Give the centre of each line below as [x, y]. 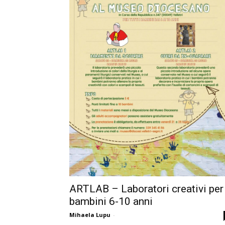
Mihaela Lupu [90, 214]
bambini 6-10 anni [111, 201]
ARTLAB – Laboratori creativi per [146, 189]
